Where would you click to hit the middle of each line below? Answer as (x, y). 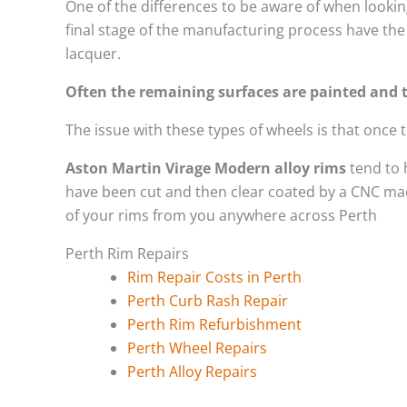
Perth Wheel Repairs (197, 347)
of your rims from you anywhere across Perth (221, 215)
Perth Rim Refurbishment (214, 324)
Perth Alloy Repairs (192, 371)
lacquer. (93, 53)
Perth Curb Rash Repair (208, 300)
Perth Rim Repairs (127, 253)
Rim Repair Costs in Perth (214, 277)
